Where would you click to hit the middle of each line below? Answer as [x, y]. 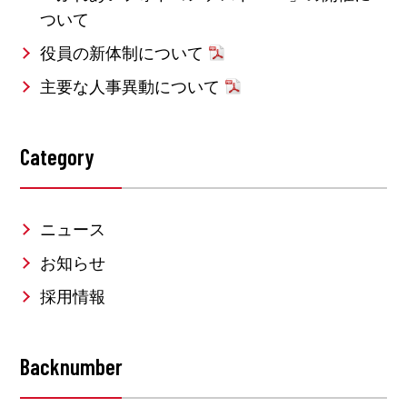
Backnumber [72, 367]
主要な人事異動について [129, 87]
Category [58, 156]
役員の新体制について [121, 53]
